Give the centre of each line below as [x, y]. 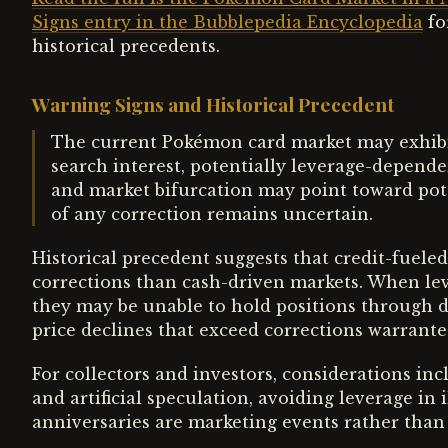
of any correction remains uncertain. [212, 214]
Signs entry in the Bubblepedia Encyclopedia [227, 22]
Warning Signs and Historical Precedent [213, 104]
